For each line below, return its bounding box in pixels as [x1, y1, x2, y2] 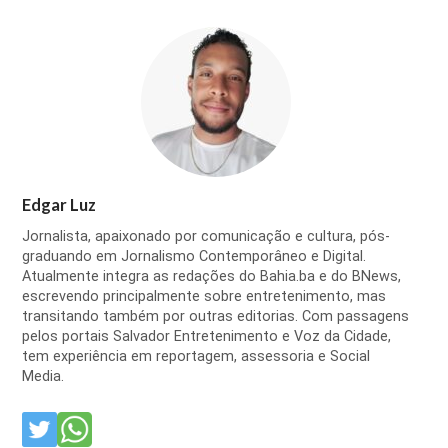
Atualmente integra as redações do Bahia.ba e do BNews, [22, 267, 402, 285]
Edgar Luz [22, 194, 97, 215]
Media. [22, 367, 65, 385]
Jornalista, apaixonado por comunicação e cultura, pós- [22, 227, 391, 245]
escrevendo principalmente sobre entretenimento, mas [22, 287, 387, 305]
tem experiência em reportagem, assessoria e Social [22, 347, 371, 365]
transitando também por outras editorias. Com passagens [22, 307, 410, 325]
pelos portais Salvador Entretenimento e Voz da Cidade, [22, 327, 392, 345]
